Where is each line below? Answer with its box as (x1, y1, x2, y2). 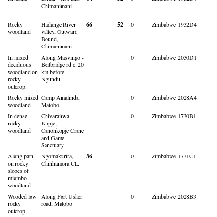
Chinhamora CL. (41, 159, 79, 167)
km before (41, 67, 64, 76)
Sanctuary (41, 140, 64, 149)
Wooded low (8, 192, 37, 200)
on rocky (8, 159, 28, 167)
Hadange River (41, 20, 76, 28)
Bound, (41, 34, 58, 43)
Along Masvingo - (41, 53, 84, 61)
